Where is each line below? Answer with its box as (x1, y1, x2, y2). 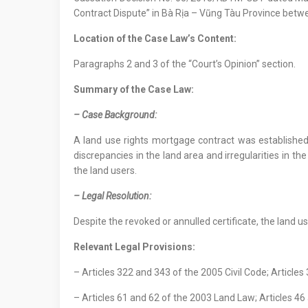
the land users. (74, 165, 137, 176)
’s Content (188, 33, 234, 44)
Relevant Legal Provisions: (74, 241, 195, 252)
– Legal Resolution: (74, 190, 151, 201)
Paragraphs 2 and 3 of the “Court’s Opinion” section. (74, 58, 296, 69)
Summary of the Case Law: (74, 84, 194, 95)
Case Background (82, 109, 155, 120)
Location (74, 33, 116, 44)
